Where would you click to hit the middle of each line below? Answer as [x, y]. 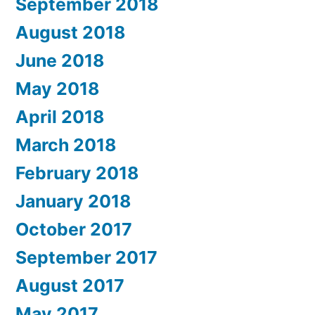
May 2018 [57, 89]
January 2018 [73, 201]
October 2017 [74, 230]
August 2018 [70, 33]
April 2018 [60, 117]
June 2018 [60, 61]
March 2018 [66, 145]
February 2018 [77, 173]
